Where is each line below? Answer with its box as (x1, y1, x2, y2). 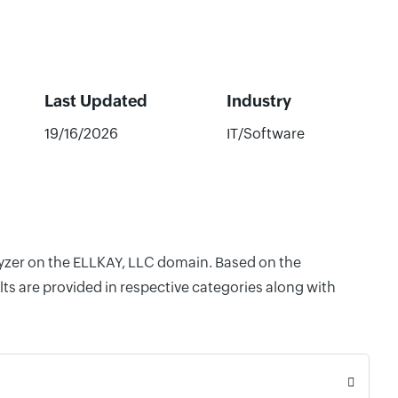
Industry (226, 92, 291, 110)
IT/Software (226, 125, 305, 142)
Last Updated (44, 92, 147, 110)
